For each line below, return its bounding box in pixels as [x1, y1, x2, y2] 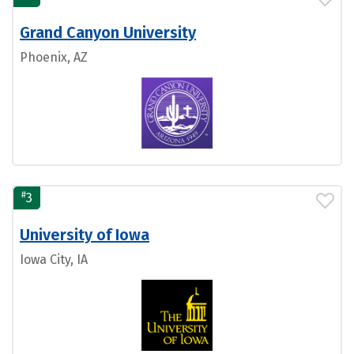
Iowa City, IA [20, 251, 88, 267]
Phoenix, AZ [20, 49, 88, 65]
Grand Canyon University [20, 22, 196, 42]
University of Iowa [20, 224, 149, 244]
